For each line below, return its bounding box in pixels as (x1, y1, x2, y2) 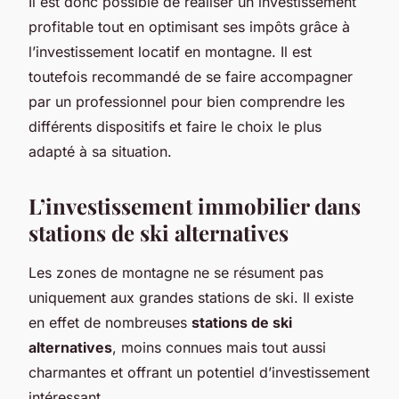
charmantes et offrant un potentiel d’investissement (28, 362, 370, 381)
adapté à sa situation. (28, 142, 172, 160)
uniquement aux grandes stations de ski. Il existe (28, 288, 354, 306)
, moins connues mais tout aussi (112, 338, 326, 356)
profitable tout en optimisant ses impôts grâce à (28, 17, 350, 36)
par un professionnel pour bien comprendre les (28, 92, 345, 110)
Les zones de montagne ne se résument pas (28, 263, 323, 281)
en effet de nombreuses (28, 313, 191, 331)
